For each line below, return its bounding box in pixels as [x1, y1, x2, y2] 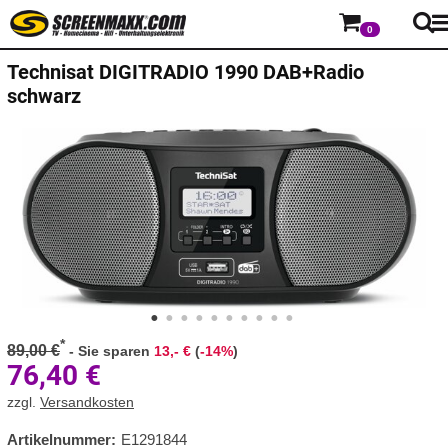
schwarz [7, 84, 81, 108]
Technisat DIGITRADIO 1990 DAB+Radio [7, 60, 364, 84]
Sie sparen [78, 344, 154, 359]
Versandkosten [40, 395, 134, 410]
